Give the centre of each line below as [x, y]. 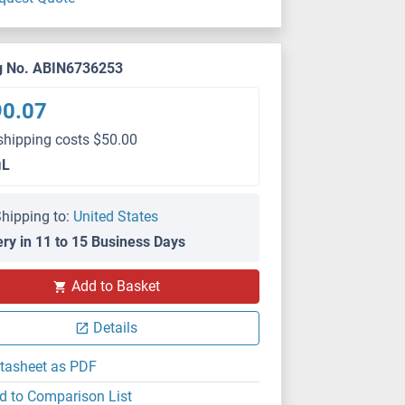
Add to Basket [115, 286]
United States [116, 217]
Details [116, 328]
